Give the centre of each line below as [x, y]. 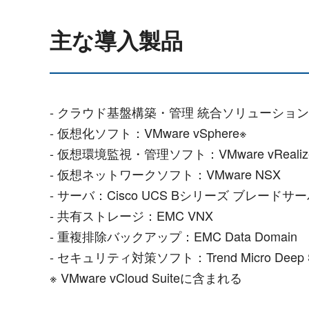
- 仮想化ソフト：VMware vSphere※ [148, 132]
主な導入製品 [116, 40]
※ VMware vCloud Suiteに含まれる [146, 277]
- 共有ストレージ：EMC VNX [131, 215]
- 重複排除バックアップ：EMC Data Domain [173, 236]
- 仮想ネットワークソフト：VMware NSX [165, 173]
